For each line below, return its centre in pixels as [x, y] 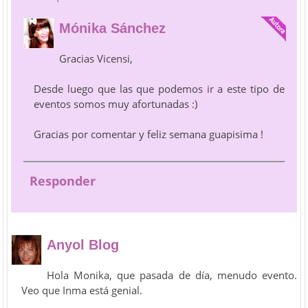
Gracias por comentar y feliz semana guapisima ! [149, 134]
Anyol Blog [83, 244]
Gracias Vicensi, [96, 58]
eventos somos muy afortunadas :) [116, 103]
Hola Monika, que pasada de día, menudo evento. [172, 275]
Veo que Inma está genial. [82, 290]
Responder [63, 180]
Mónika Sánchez [113, 28]
